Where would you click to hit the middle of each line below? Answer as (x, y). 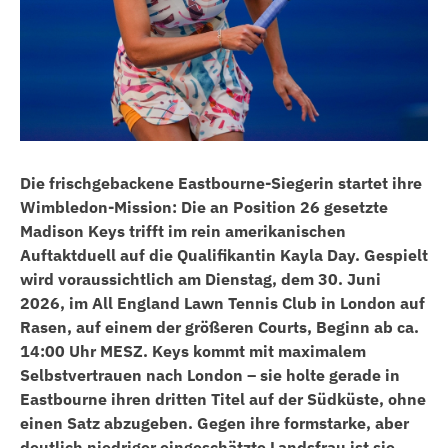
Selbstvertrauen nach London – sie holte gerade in (210, 375)
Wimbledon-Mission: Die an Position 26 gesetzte (204, 207)
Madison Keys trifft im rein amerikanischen (183, 231)
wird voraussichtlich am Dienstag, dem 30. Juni (200, 279)
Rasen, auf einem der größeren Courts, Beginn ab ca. (219, 327)
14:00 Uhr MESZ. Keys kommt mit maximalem (193, 351)
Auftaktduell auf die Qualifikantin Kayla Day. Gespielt (224, 255)
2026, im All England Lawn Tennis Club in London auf (222, 303)
